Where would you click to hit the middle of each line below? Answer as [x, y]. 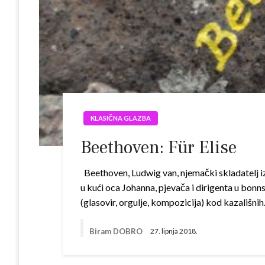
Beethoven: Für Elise [159, 148]
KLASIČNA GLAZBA [121, 118]
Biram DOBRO [117, 231]
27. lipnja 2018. [174, 231]
